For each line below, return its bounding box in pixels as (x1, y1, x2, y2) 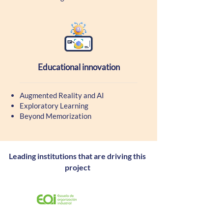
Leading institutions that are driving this (9, 151, 146, 161)
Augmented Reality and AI (20, 91, 104, 100)
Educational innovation (37, 62, 120, 72)
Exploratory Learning (20, 101, 88, 110)
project (64, 163, 90, 172)
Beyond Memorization (20, 111, 91, 120)
